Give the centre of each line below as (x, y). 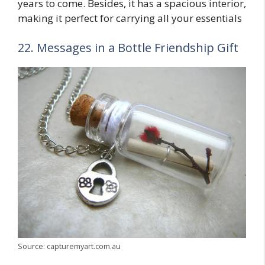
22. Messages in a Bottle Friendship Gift (128, 47)
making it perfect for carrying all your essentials (130, 18)
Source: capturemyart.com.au (69, 246)
